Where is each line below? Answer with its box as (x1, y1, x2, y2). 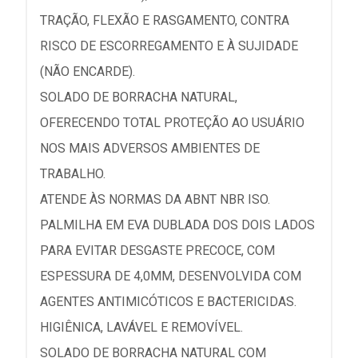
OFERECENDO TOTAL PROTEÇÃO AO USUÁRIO (40, 115, 304, 130)
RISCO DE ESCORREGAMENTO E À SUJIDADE (40, 38, 298, 54)
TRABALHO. (40, 166, 105, 181)
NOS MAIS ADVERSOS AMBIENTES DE (40, 141, 260, 156)
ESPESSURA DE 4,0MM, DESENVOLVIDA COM (40, 268, 301, 284)
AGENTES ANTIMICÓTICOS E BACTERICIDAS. (40, 294, 296, 309)
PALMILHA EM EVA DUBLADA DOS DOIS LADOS (40, 217, 315, 233)
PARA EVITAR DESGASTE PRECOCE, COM (40, 243, 275, 258)
